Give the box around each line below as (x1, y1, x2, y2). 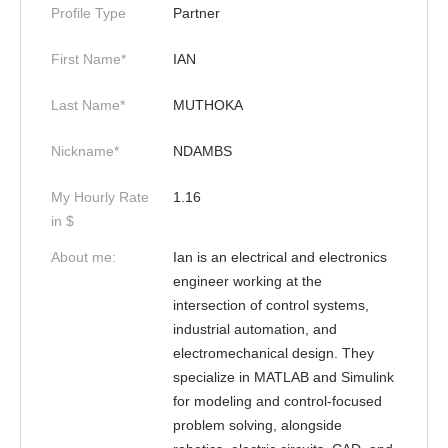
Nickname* (51, 143, 119, 159)
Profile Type (51, 5, 126, 21)
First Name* (51, 51, 126, 67)
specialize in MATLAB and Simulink (173, 369, 394, 385)
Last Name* (51, 97, 125, 113)
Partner (173, 5, 220, 21)
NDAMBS (173, 143, 232, 159)
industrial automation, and (173, 321, 337, 337)
